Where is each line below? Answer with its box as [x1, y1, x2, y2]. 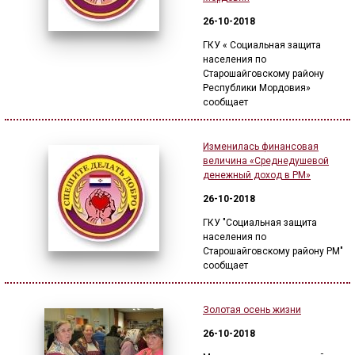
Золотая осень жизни [203, 304, 301, 315]
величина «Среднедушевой [203, 155, 329, 166]
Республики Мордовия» [203, 82, 311, 94]
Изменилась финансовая [203, 141, 319, 152]
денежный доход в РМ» [203, 170, 311, 181]
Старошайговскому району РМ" [203, 246, 343, 257]
